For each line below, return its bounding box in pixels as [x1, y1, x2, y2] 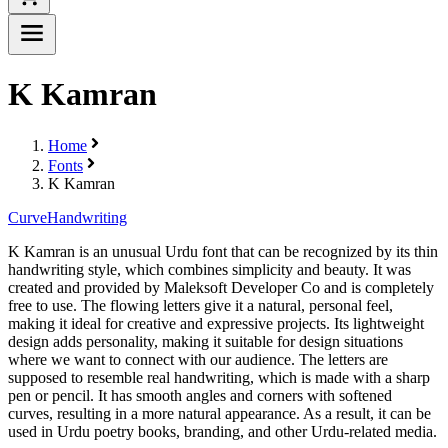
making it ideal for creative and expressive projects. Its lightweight [8, 314, 424, 332]
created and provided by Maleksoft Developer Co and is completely [8, 278, 434, 296]
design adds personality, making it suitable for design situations [8, 332, 403, 350]
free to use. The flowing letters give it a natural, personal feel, [8, 296, 393, 314]
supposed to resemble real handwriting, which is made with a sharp [8, 368, 430, 386]
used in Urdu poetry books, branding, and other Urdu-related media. [8, 422, 437, 440]
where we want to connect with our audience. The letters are [8, 350, 388, 368]
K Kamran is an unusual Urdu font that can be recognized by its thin [8, 242, 438, 260]
